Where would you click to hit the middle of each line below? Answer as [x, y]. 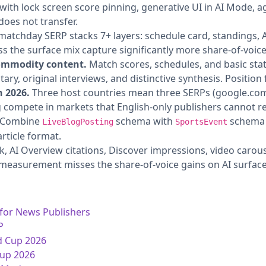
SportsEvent [201, 121]
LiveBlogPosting [78, 121]
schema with [144, 121]
